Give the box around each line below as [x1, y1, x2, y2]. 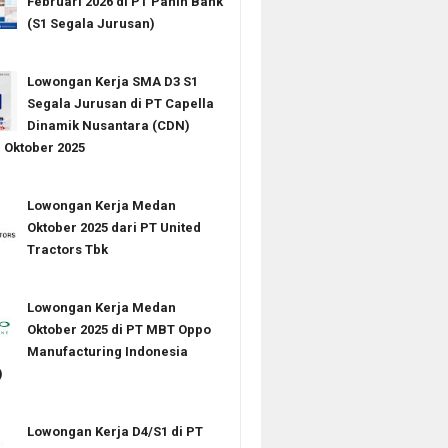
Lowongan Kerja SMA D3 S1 [26, 74, 198, 89]
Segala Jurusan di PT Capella [26, 96, 214, 111]
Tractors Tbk [26, 242, 108, 257]
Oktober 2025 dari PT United [26, 220, 201, 235]
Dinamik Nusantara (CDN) [26, 118, 190, 133]
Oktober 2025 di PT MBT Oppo [26, 322, 211, 337]
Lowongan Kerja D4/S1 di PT [26, 424, 203, 439]
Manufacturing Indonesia [26, 344, 188, 359]
